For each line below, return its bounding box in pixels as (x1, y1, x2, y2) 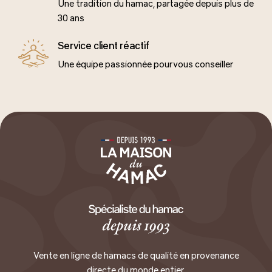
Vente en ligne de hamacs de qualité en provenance (33, 250, 239, 260)
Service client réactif (58, 39, 149, 52)
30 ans (58, 13, 84, 24)
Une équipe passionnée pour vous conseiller (58, 59, 233, 70)
